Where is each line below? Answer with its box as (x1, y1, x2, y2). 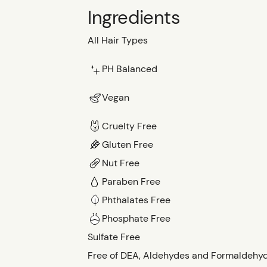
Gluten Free (102, 138, 153, 151)
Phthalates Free (102, 193, 170, 206)
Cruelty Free (102, 119, 157, 132)
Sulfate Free (88, 230, 140, 243)
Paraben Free (102, 175, 160, 188)
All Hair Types (88, 34, 148, 47)
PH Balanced (102, 63, 157, 76)
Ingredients (88, 5, 181, 30)
